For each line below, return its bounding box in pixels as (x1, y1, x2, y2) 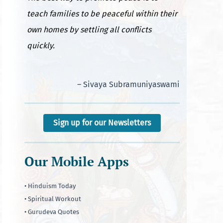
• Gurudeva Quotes (24, 208, 79, 216)
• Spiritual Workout (24, 195, 81, 203)
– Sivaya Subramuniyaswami (77, 80, 180, 89)
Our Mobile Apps (24, 153, 129, 170)
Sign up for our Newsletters (53, 118, 151, 127)
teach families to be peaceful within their (26, 8, 177, 18)
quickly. (26, 40, 55, 50)
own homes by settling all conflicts (26, 24, 151, 34)
